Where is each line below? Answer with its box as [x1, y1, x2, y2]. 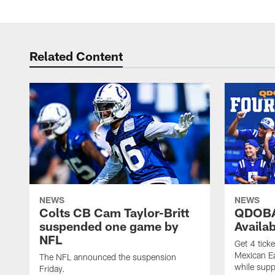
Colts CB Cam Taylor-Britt [39, 205, 189, 220]
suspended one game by [39, 219, 179, 234]
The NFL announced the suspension [39, 252, 176, 263]
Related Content [29, 48, 123, 63]
